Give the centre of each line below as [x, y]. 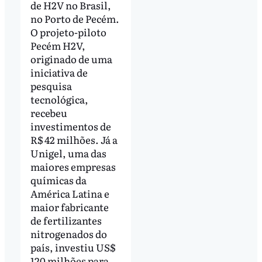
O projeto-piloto [68, 32]
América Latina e [70, 193]
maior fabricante [69, 206]
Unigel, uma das [68, 153]
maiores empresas [73, 166]
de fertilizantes [66, 220]
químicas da [58, 180]
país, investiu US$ [73, 247]
